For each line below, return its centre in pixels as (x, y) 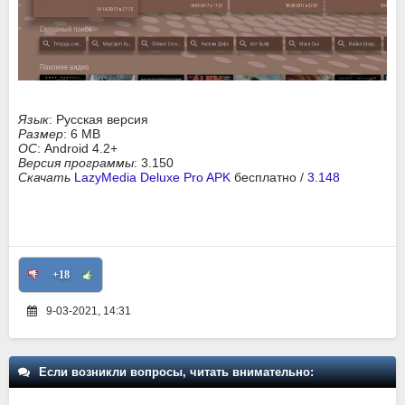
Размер (41, 134)
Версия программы (76, 163)
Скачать (46, 177)
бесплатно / (269, 177)
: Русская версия (99, 119)
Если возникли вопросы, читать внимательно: (176, 372)
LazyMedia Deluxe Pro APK (152, 177)
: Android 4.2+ (77, 148)
